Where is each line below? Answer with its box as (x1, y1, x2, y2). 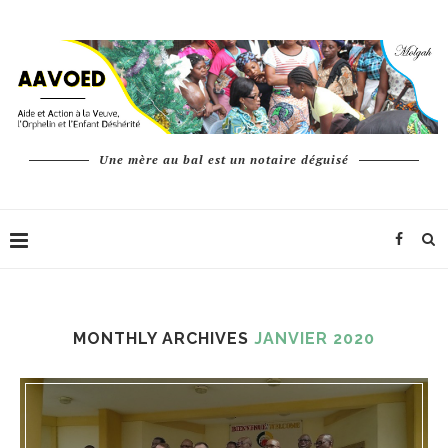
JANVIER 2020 (254, 329, 375, 349)
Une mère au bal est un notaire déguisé (99, 152, 349, 168)
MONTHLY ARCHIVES (73, 329, 254, 349)
